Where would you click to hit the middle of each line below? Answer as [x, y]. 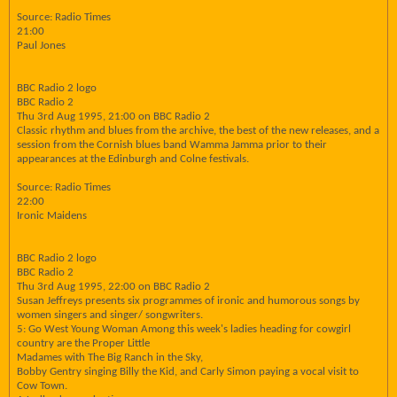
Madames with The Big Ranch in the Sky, [110, 358]
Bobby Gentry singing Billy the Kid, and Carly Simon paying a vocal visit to [188, 372]
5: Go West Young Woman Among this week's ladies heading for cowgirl [184, 329]
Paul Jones [41, 46]
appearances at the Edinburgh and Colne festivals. [133, 159]
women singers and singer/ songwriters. [110, 315]
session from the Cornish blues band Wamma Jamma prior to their [172, 145]
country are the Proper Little [83, 343]
